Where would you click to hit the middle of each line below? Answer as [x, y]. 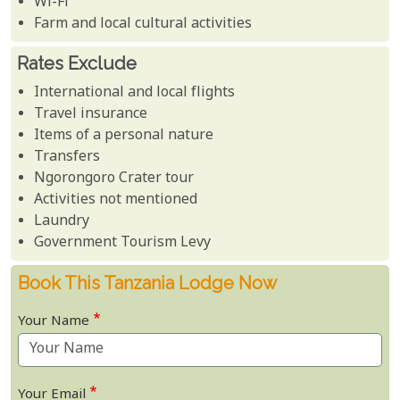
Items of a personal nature [124, 136]
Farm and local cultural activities [143, 24]
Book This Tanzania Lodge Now [147, 283]
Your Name [54, 321]
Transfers [67, 157]
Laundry [62, 221]
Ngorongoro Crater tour [114, 179]
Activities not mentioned [116, 200]
